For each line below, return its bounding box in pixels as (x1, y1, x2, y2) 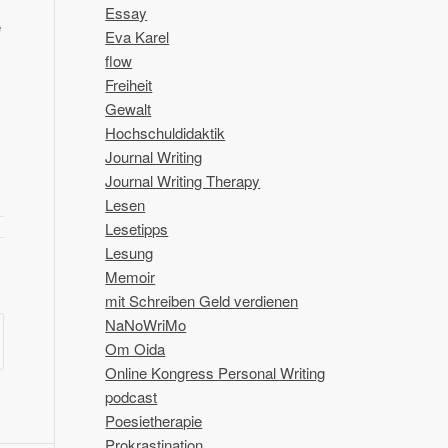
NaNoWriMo (105, 314, 187, 335)
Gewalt (105, 98, 152, 119)
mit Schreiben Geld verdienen (105, 290, 299, 311)
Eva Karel (105, 26, 170, 47)
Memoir (105, 266, 156, 287)
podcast (105, 386, 158, 407)
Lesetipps (105, 218, 169, 239)
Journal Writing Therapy (105, 170, 261, 191)
